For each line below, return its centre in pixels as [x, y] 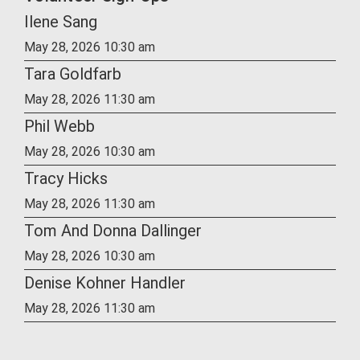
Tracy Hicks [66, 178]
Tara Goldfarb [73, 74]
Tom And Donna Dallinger [113, 231]
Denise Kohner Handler [105, 283]
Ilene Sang [61, 22]
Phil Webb [59, 126]
